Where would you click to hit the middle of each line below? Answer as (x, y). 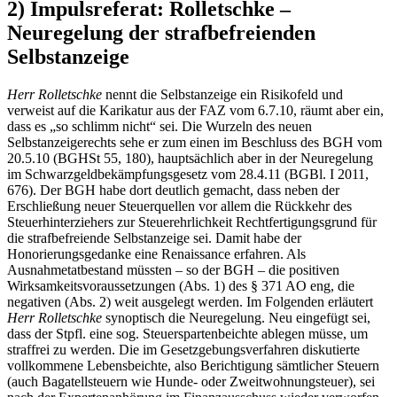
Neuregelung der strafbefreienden (161, 32)
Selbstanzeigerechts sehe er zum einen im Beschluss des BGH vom (195, 142)
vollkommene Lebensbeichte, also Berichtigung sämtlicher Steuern (193, 365)
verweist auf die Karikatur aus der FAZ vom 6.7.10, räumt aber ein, (195, 110)
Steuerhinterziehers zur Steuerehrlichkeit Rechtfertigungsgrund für (192, 222)
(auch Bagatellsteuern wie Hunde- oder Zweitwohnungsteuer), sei (191, 381)
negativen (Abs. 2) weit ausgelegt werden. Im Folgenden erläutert (190, 301)
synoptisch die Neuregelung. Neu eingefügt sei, (238, 317)
